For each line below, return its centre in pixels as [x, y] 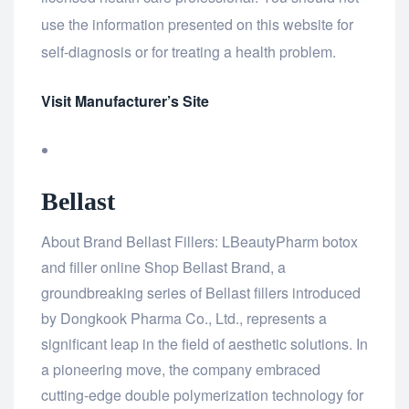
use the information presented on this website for [197, 25]
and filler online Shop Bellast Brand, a [163, 267]
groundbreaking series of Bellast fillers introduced [201, 293]
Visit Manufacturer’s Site [125, 101]
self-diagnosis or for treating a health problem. [189, 52]
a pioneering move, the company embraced [181, 370]
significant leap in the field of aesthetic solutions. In [204, 344]
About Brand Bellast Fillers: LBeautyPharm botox [199, 242]
